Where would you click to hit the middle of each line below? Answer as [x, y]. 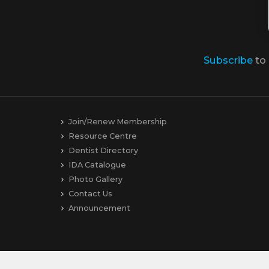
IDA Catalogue [97, 165]
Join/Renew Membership [118, 122]
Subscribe [228, 60]
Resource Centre [103, 136]
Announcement [99, 208]
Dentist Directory [103, 151]
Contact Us [90, 194]
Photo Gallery [95, 180]
